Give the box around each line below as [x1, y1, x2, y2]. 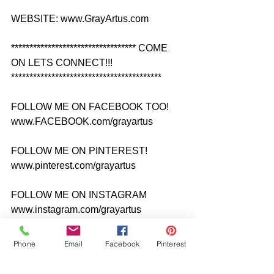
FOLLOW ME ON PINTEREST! [11, 146, 150, 157]
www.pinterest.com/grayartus [11, 160, 136, 171]
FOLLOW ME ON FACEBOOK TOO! [11, 102, 171, 113]
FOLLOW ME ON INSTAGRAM [11, 190, 149, 201]
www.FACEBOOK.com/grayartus [11, 116, 153, 127]
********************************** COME [11, 43, 170, 54]
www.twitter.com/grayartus [11, 248, 124, 259]
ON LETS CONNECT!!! [11, 57, 115, 68]
